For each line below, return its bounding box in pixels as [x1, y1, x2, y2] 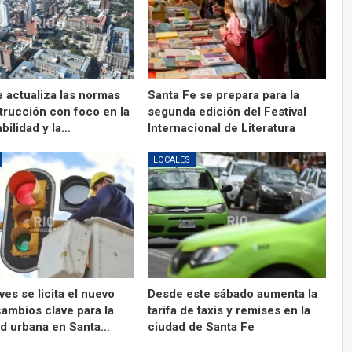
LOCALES [152, 155, 190, 166]
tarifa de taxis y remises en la [147, 302, 310, 317]
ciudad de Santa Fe [147, 319, 255, 334]
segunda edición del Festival [147, 104, 306, 119]
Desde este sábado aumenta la [147, 286, 317, 301]
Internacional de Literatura [147, 121, 295, 136]
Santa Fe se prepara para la [147, 88, 299, 103]
